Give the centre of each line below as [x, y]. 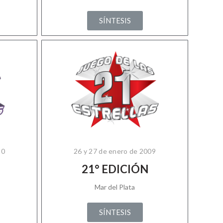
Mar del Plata [115, 187]
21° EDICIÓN [115, 169]
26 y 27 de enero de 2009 [115, 151]
